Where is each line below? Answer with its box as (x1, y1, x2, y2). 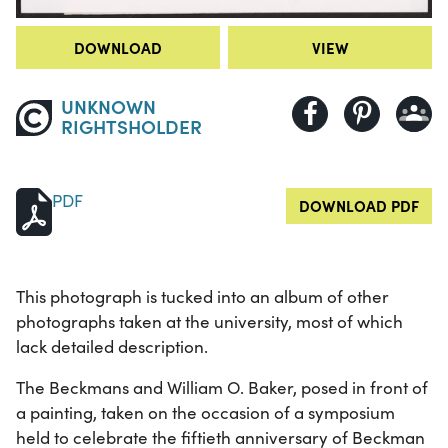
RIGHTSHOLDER (60, 112, 202, 140)
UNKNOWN (60, 92, 156, 120)
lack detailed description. (16, 335, 208, 359)
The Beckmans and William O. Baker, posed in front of (16, 376, 428, 400)
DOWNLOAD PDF (299, 195, 419, 217)
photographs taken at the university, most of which (16, 310, 403, 334)
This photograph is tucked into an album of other (16, 285, 389, 309)
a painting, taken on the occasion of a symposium (16, 401, 395, 425)
